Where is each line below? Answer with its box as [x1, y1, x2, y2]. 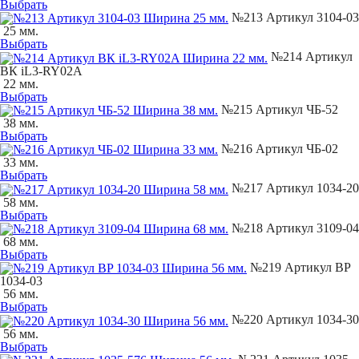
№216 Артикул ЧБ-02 [218, 141, 338, 155]
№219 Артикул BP [247, 260, 350, 274]
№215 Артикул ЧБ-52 [218, 102, 338, 116]
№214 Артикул [268, 50, 353, 64]
